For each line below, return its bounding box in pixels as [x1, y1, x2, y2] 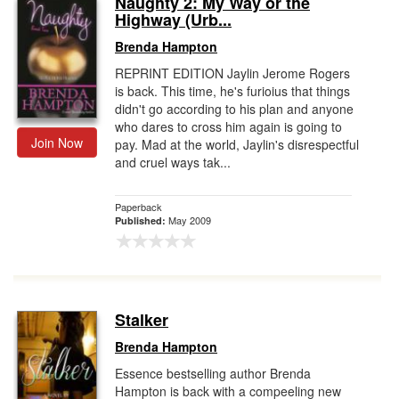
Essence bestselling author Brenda [115, 364, 311, 382]
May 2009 [168, 213, 211, 227]
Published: [115, 214, 168, 227]
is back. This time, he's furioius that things [115, 82, 350, 100]
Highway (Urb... [115, 8, 232, 31]
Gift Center [4, 21, 82, 45]
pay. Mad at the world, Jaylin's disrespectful [115, 135, 359, 153]
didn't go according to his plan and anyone [115, 100, 354, 118]
